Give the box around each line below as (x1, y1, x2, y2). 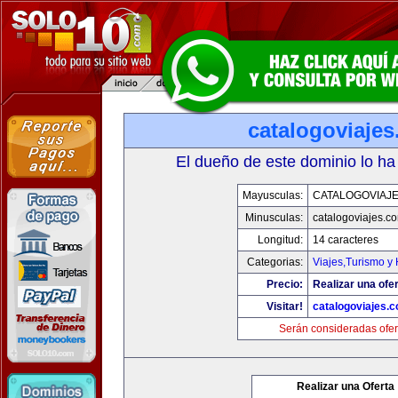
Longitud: (258, 234, 303, 246)
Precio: (267, 278, 303, 291)
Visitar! (267, 300, 303, 313)
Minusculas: (245, 211, 303, 224)
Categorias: (247, 256, 303, 268)
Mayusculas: (243, 189, 303, 202)
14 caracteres (313, 234, 378, 246)
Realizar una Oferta (297, 380, 394, 393)
